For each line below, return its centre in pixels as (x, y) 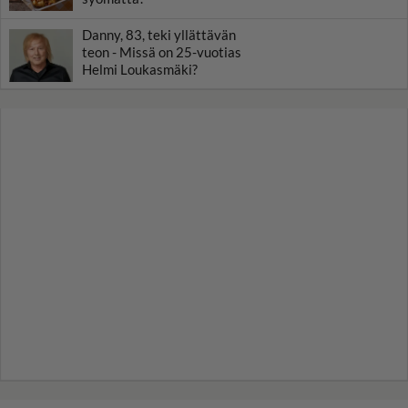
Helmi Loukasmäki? (140, 69)
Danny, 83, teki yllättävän (159, 34)
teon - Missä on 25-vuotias (162, 51)
